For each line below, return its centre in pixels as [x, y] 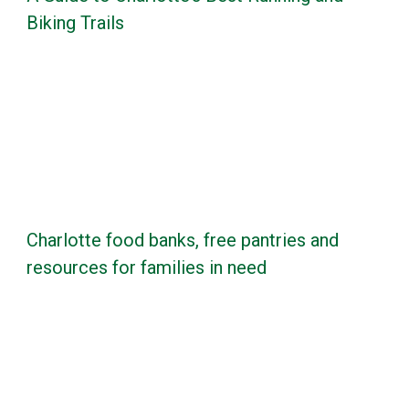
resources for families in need [147, 268]
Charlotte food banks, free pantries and [183, 241]
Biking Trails [75, 23]
